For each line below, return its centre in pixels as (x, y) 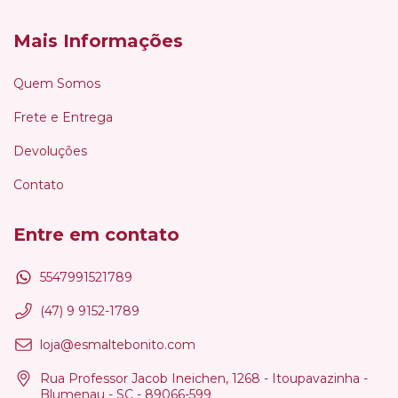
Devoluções (50, 151)
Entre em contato (96, 235)
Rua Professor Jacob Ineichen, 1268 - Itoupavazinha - (204, 378)
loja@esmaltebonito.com (118, 344)
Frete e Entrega (63, 118)
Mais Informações (98, 41)
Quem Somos (57, 84)
